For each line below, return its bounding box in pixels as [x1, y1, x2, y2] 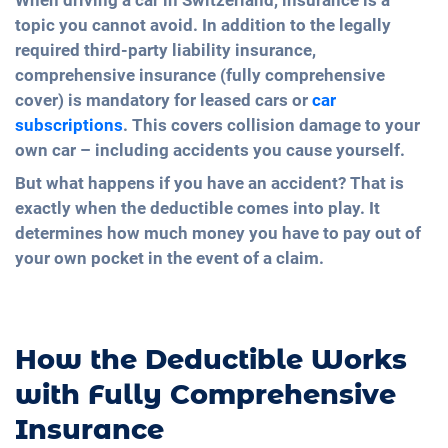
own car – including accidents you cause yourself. [15, 140, 405, 161]
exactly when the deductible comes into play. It [15, 198, 380, 219]
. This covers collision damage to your [123, 115, 420, 136]
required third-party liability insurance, [15, 40, 316, 61]
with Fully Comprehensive [15, 377, 396, 411]
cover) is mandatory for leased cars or [15, 90, 312, 111]
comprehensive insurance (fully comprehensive [15, 65, 385, 86]
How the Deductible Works [15, 342, 407, 376]
